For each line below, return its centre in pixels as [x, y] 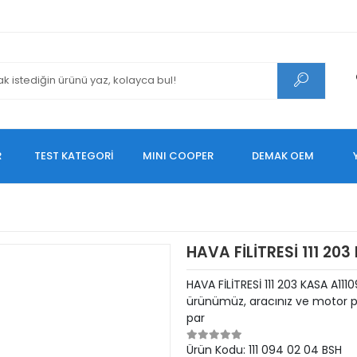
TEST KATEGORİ [74, 156]
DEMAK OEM [283, 156]
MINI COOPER [178, 156]
